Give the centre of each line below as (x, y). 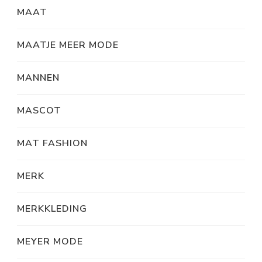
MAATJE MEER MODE (68, 45)
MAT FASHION (52, 144)
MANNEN (38, 78)
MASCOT (39, 111)
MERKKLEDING (52, 209)
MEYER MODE (50, 242)
